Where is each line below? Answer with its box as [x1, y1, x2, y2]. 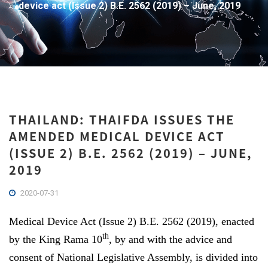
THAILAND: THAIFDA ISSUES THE [9, 111, 234, 128]
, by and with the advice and [109, 233, 232, 245]
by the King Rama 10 [9, 233, 102, 245]
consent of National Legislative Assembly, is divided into [9, 251, 258, 263]
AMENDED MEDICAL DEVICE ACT [9, 127, 225, 145]
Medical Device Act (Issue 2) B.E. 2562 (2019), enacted [9, 215, 254, 227]
